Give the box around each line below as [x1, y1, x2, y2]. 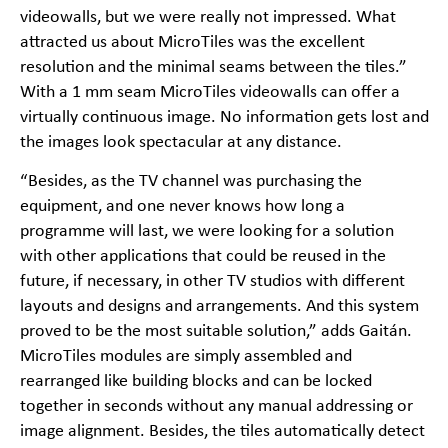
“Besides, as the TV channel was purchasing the [19, 172, 362, 192]
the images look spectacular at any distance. [19, 133, 342, 153]
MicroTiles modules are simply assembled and [19, 347, 352, 367]
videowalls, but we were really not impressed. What [19, 8, 396, 28]
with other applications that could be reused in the [19, 247, 386, 267]
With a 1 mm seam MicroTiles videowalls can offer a [19, 83, 400, 103]
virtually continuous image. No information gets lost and [19, 108, 429, 128]
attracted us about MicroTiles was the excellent [19, 33, 365, 53]
